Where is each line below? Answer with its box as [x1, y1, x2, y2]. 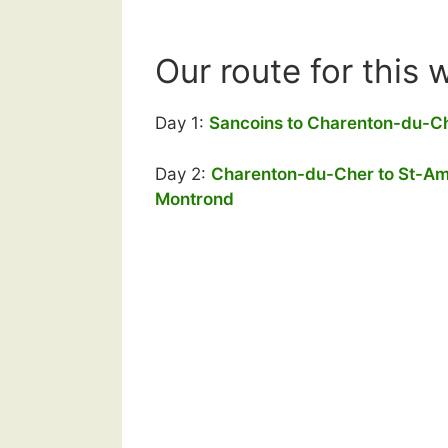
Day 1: [155, 113, 209, 133]
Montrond [155, 188, 234, 209]
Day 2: [155, 163, 211, 184]
